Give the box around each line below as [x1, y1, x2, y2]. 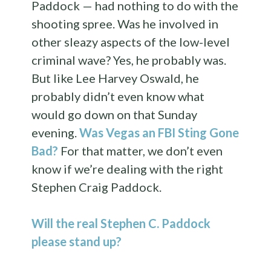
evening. [31, 125, 80, 140]
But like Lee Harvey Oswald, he [31, 70, 200, 85]
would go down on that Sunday [31, 106, 198, 122]
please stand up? [31, 233, 122, 249]
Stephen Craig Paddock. [31, 179, 162, 194]
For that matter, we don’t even [58, 143, 223, 158]
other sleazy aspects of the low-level [31, 34, 230, 49]
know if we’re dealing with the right [31, 161, 224, 176]
